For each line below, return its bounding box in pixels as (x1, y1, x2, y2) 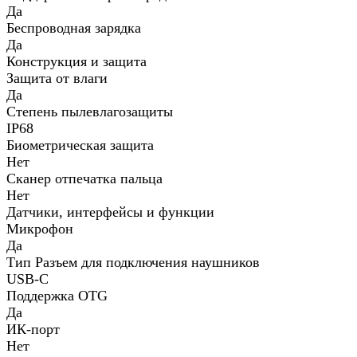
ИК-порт (6, 320, 60, 337)
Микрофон (6, 220, 73, 237)
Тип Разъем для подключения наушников (6, 253, 260, 270)
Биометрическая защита (6, 136, 154, 153)
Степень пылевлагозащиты (6, 103, 173, 120)
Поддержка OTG (6, 287, 108, 304)
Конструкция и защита (6, 53, 147, 69)
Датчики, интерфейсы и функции (6, 203, 214, 220)
